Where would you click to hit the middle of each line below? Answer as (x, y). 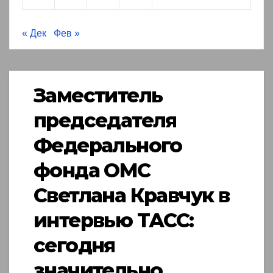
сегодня (74, 246)
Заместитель (98, 96)
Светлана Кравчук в (132, 196)
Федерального (108, 146)
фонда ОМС (92, 171)
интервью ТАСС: (114, 221)
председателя (105, 121)
